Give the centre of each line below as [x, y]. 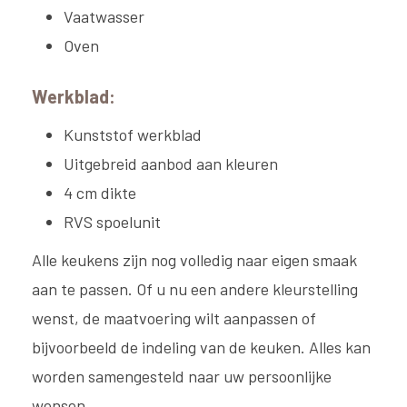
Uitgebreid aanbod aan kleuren [171, 164]
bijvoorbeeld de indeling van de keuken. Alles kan [201, 347]
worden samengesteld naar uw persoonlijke [182, 377]
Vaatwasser [104, 17]
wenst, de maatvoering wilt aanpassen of [174, 318]
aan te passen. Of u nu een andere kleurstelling [195, 289]
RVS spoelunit [112, 222]
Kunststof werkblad [133, 135]
